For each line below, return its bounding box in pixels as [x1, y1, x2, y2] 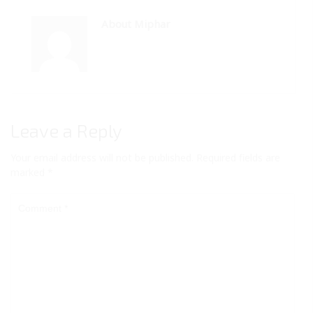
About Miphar [101, 16, 170, 31]
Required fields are [196, 150, 280, 164]
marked [10, 165, 48, 179]
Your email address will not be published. [10, 150, 194, 164]
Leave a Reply [10, 119, 122, 141]
